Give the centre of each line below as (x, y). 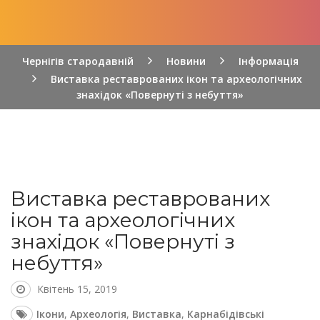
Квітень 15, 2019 (77, 289)
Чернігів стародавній (77, 61)
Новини (186, 61)
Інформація (268, 61)
